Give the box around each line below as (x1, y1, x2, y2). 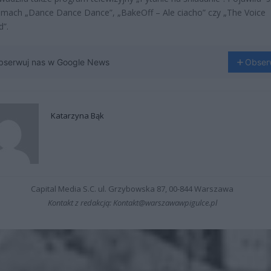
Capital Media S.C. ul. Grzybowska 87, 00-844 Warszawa (31, 183, 234, 195)
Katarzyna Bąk (51, 110, 104, 122)
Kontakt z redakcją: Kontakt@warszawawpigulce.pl (47, 197, 217, 209)
